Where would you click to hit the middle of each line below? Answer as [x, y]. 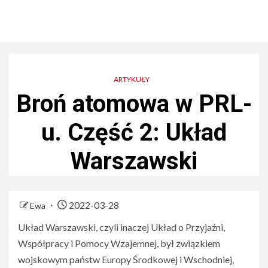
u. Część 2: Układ [134, 133]
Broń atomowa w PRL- [134, 104]
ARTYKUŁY [132, 79]
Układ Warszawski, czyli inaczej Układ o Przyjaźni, [121, 227]
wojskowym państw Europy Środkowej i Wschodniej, [126, 259]
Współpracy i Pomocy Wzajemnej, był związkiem [119, 243]
